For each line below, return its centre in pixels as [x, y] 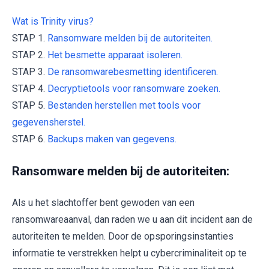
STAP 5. [30, 105]
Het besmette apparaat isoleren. [115, 55]
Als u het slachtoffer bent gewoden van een [103, 202]
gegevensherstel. [49, 122]
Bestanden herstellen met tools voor [124, 105]
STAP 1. [30, 38]
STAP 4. [30, 88]
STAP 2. [30, 55]
